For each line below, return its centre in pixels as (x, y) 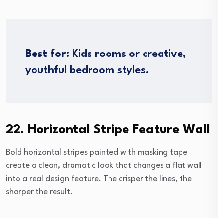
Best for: (47, 54)
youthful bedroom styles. (87, 70)
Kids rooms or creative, (128, 54)
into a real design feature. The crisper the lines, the (99, 179)
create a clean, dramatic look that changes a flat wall (104, 166)
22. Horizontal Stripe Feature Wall (108, 130)
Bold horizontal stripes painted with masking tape (97, 153)
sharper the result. (39, 192)
